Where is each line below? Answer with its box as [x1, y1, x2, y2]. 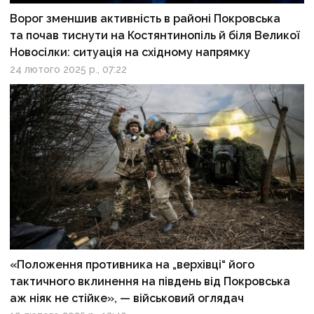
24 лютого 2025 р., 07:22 [10, 63, 128, 75]
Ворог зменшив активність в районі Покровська [10, 11, 281, 25]
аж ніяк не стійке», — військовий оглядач [10, 291, 245, 305]
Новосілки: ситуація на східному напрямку [10, 45, 251, 59]
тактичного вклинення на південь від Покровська [10, 274, 291, 288]
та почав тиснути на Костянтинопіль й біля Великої [10, 28, 301, 42]
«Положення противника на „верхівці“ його [10, 257, 255, 271]
